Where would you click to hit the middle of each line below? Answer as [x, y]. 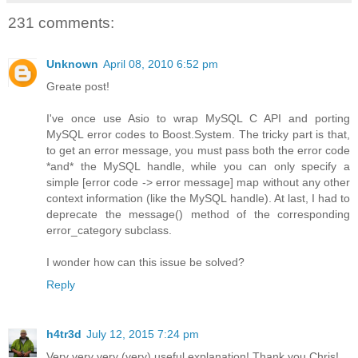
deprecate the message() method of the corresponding [198, 215]
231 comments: [61, 23]
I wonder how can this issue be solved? [145, 263]
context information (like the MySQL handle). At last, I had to [198, 199]
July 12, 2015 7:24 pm [143, 334]
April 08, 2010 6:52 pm [161, 64]
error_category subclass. [109, 231]
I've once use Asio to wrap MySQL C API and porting [198, 119]
